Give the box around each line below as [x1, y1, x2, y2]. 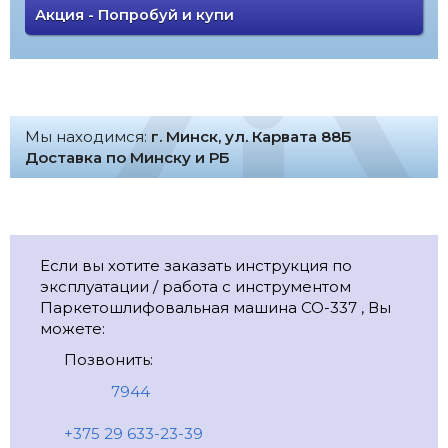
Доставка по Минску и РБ [25, 148, 230, 168]
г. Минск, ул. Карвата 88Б [151, 127, 352, 147]
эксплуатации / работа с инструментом [40, 277, 351, 297]
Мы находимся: [25, 127, 151, 147]
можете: [40, 319, 105, 339]
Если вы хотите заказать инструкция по [40, 256, 352, 276]
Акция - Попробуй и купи [35, 6, 234, 25]
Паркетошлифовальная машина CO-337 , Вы [40, 298, 391, 318]
